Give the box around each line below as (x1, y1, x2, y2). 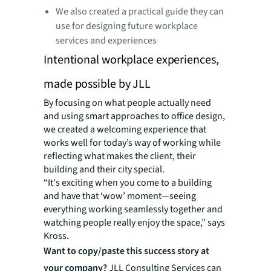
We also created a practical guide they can (56, 4, 224, 18)
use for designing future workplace (56, 19, 198, 33)
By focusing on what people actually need (44, 96, 211, 109)
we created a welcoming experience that (44, 122, 206, 136)
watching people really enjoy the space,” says (44, 215, 225, 229)
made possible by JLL (44, 75, 151, 93)
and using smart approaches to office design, (44, 109, 225, 123)
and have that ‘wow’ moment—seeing (44, 189, 196, 203)
